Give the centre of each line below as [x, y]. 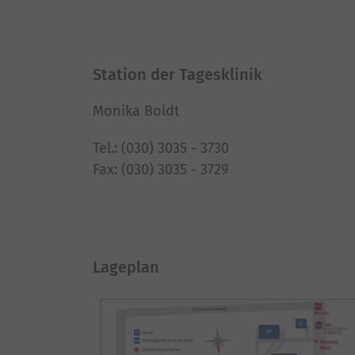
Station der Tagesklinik [177, 74]
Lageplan [126, 267]
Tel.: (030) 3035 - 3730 [161, 148]
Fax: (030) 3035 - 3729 [160, 170]
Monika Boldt [136, 111]
